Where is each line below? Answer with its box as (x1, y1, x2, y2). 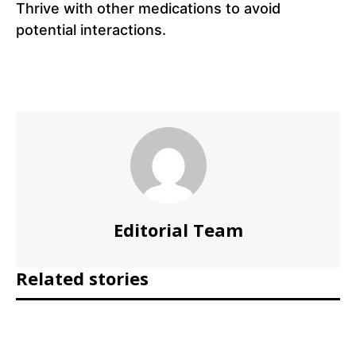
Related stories (16, 266, 149, 291)
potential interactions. (16, 21, 166, 39)
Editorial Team (113, 218, 243, 242)
